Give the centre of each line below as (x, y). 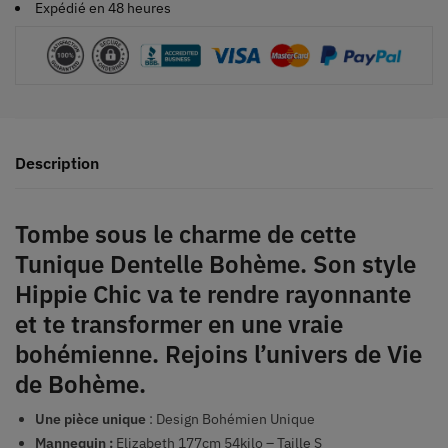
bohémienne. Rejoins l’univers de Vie (218, 353)
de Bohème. (80, 383)
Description (57, 162)
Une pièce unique (90, 418)
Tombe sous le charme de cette (185, 233)
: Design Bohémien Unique (230, 418)
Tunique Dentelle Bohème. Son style (215, 263)
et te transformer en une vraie (179, 323)
